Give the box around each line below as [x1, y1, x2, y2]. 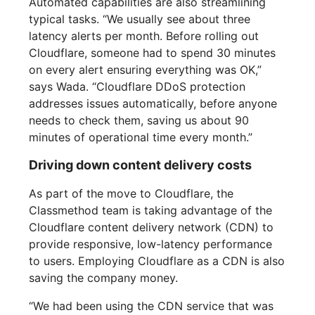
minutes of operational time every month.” [29, 130, 253, 145]
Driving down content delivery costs [29, 157, 252, 173]
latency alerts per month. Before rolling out [29, 29, 259, 44]
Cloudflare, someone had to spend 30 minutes [29, 46, 276, 60]
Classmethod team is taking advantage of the [29, 203, 273, 218]
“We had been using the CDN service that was [29, 299, 274, 314]
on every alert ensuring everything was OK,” [29, 63, 262, 77]
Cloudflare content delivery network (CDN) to [29, 220, 274, 235]
